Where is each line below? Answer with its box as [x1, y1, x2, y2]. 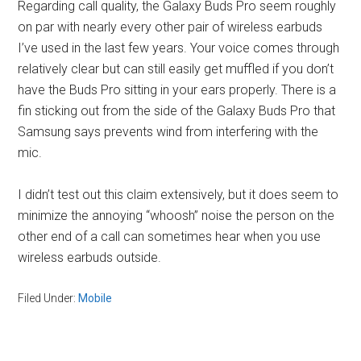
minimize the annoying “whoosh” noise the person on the [18, 207, 335, 223]
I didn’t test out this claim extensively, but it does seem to [18, 186, 339, 202]
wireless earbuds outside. [18, 249, 162, 265]
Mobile [78, 291, 113, 305]
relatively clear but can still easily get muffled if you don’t [18, 60, 334, 77]
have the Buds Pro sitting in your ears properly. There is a [18, 81, 337, 98]
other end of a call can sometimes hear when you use [18, 228, 322, 244]
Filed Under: [18, 291, 79, 305]
